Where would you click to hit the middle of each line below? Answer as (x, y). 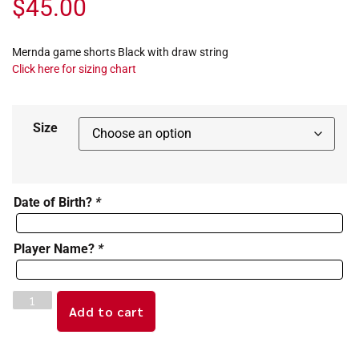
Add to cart (106, 312)
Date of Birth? (54, 202)
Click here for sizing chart (74, 69)
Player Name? (56, 249)
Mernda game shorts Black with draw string (120, 52)
